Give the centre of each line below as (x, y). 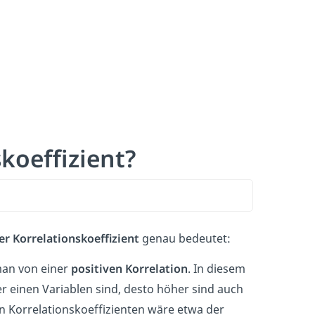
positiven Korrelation (129, 268)
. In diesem (217, 268)
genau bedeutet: (186, 238)
